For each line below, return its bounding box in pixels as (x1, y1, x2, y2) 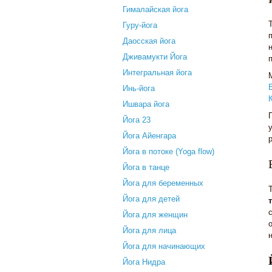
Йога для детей (123, 194, 180, 203)
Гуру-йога (123, 21, 157, 30)
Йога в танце (123, 163, 169, 172)
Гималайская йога (123, 5, 188, 14)
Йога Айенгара (123, 131, 176, 140)
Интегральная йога (123, 68, 192, 77)
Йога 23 (123, 115, 151, 124)
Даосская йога (123, 36, 175, 46)
